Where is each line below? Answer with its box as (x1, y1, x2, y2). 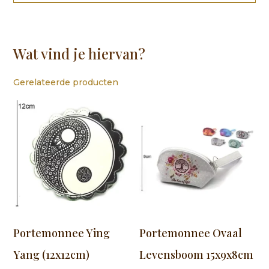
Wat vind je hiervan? (13, 44, 146, 64)
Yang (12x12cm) (13, 247, 90, 262)
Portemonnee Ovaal (139, 225, 243, 240)
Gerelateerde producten (13, 77, 119, 88)
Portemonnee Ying (13, 225, 110, 240)
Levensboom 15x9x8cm (139, 247, 254, 262)
